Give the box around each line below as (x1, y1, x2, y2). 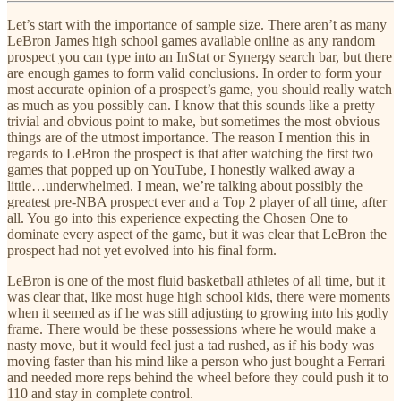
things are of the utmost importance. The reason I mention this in (7, 129, 370, 145)
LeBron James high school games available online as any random (7, 32, 375, 48)
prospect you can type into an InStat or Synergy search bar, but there (7, 48, 392, 64)
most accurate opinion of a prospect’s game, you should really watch (7, 81, 392, 97)
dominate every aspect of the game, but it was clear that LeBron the (7, 226, 387, 242)
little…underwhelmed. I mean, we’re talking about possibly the (7, 177, 363, 193)
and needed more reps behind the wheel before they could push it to (7, 369, 388, 385)
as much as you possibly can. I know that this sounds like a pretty (7, 97, 375, 113)
